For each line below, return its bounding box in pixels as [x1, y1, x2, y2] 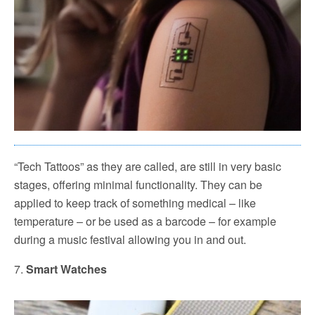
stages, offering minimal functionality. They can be [14, 176, 262, 193]
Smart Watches [26, 261, 107, 278]
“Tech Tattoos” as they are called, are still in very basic [14, 158, 281, 175]
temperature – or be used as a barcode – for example [14, 213, 276, 230]
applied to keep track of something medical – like [14, 195, 256, 212]
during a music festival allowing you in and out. [14, 231, 246, 248]
